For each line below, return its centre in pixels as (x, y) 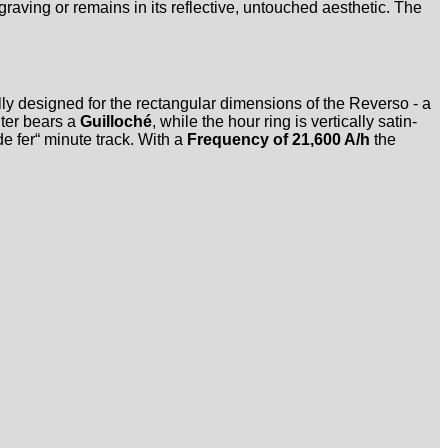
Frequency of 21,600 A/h (278, 139)
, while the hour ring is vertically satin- (284, 121)
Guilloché (116, 121)
